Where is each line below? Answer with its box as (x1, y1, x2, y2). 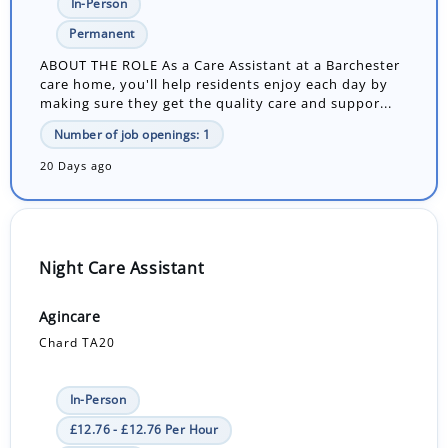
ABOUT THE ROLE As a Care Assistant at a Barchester (40, 56, 401, 75)
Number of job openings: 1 (53, 125, 211, 143)
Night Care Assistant (39, 257, 205, 280)
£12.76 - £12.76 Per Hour (69, 421, 219, 439)
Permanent (69, 25, 135, 43)
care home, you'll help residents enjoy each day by (40, 75, 389, 94)
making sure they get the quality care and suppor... (40, 94, 393, 113)
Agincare (39, 307, 100, 327)
